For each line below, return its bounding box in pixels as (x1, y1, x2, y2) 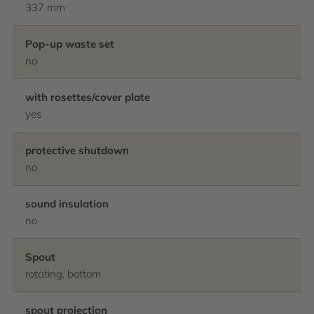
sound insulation (25, 197, 109, 210)
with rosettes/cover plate (25, 90, 150, 104)
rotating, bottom (25, 267, 101, 280)
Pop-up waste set (25, 37, 114, 50)
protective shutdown (25, 144, 129, 157)
